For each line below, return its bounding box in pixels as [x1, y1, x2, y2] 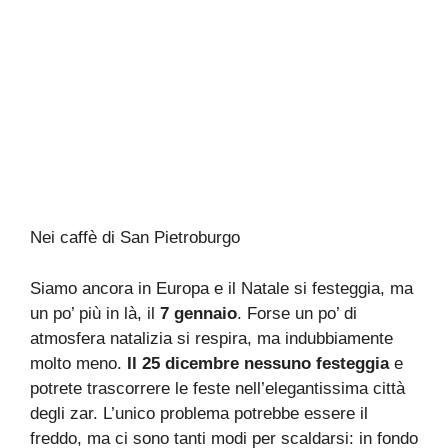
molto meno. [30, 353, 127, 373]
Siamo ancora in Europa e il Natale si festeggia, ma [30, 278, 413, 298]
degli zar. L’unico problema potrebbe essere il [30, 403, 368, 423]
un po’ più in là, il [30, 303, 160, 323]
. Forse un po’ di [237, 303, 357, 323]
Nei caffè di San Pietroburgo [30, 228, 240, 247]
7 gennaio [160, 303, 237, 323]
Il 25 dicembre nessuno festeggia [127, 353, 389, 373]
